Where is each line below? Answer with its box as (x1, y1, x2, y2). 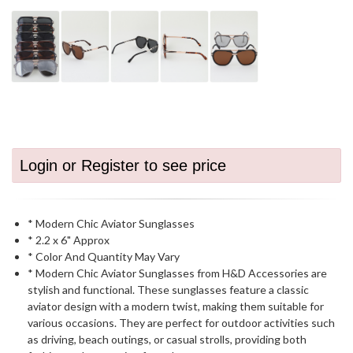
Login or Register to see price (20, 157, 226, 174)
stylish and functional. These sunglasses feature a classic (28, 283, 309, 296)
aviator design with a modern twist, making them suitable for (28, 299, 324, 313)
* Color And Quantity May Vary (28, 250, 180, 263)
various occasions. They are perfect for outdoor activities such (28, 316, 335, 329)
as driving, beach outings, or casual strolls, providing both (28, 333, 307, 346)
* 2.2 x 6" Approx (28, 233, 110, 247)
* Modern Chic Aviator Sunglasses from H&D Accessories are (28, 266, 327, 280)
